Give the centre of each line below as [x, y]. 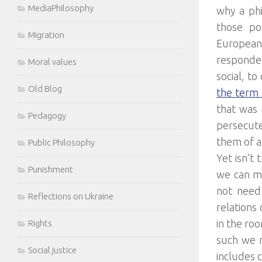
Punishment [51, 169]
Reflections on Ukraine [71, 196]
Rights [40, 223]
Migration [46, 35]
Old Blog [45, 89]
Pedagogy [47, 116]
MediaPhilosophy [61, 8]
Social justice [52, 250]
